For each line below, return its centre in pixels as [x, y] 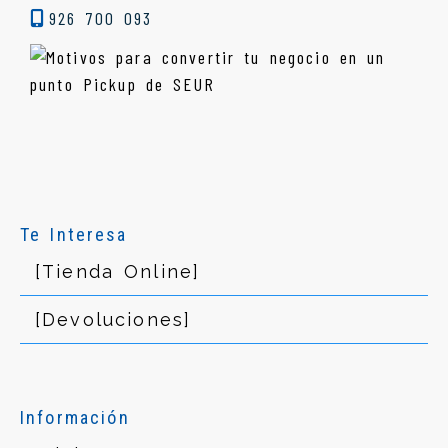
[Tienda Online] [118, 272]
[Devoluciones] [113, 320]
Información [75, 418]
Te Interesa [74, 235]
